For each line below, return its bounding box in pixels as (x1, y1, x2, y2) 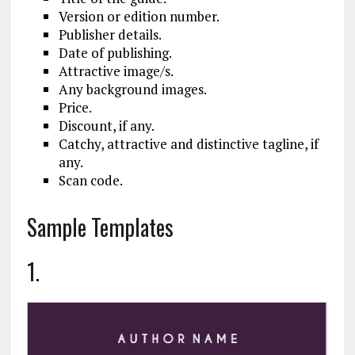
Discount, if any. (58, 116, 155, 135)
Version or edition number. (58, 7, 219, 25)
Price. (58, 98, 92, 116)
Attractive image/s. (58, 62, 174, 80)
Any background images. (58, 80, 207, 98)
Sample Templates (26, 211, 174, 243)
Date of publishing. (58, 44, 172, 62)
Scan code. (58, 171, 123, 189)
